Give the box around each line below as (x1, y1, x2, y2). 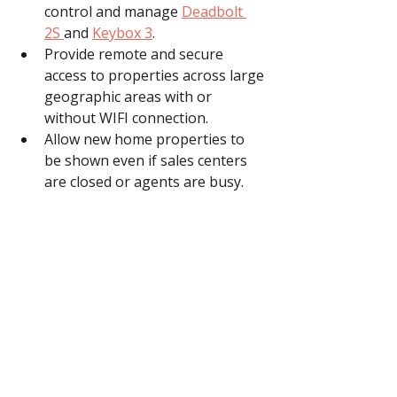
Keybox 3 (92, 23, 152, 43)
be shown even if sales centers (44, 151, 251, 171)
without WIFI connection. (44, 108, 208, 128)
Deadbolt (182, 2, 246, 22)
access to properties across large (44, 66, 268, 86)
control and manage (44, 2, 182, 22)
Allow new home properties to (44, 129, 248, 150)
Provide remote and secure (44, 44, 227, 65)
